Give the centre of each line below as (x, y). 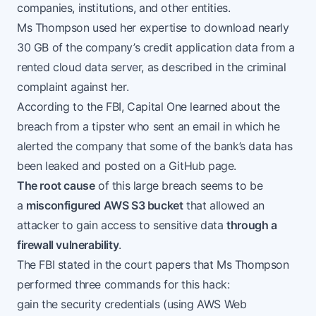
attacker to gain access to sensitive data (122, 225)
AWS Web (222, 304)
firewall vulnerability (68, 245)
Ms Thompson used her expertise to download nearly (153, 28)
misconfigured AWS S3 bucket (105, 206)
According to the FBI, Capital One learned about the (148, 107)
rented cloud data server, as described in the (132, 67)
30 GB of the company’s (80, 48)
